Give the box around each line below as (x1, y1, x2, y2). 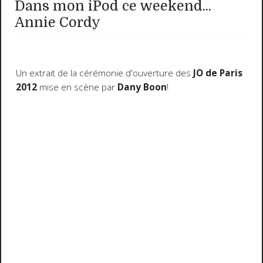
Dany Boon (117, 81, 167, 94)
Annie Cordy (15, 15, 101, 31)
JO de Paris (193, 67, 242, 80)
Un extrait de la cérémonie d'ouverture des (15, 67, 193, 80)
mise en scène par (36, 81, 117, 94)
